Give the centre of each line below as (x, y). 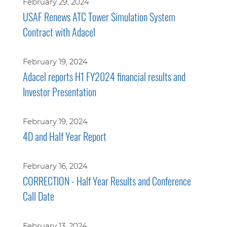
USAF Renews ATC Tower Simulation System (99, 17)
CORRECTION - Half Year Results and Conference (107, 181)
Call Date (38, 196)
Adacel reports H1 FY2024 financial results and (104, 77)
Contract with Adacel (59, 32)
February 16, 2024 (55, 166)
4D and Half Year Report (64, 136)
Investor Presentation (59, 92)
